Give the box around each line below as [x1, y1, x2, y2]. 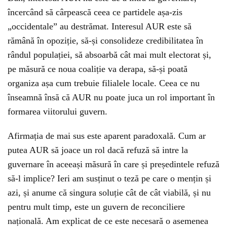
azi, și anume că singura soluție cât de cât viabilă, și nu [8, 187, 211, 198]
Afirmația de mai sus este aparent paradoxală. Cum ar [8, 131, 206, 141]
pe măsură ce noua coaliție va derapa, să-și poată [8, 64, 187, 74]
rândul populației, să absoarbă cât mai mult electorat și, [8, 50, 211, 60]
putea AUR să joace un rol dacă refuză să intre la [8, 145, 188, 156]
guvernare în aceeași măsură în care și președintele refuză [8, 159, 219, 170]
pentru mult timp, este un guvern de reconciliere [8, 202, 185, 212]
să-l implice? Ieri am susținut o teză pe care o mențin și [8, 173, 211, 184]
